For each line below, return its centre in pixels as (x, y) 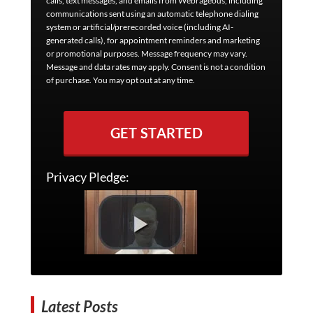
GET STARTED (156, 133)
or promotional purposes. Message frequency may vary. (146, 53)
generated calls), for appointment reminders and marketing (153, 40)
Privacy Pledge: (87, 177)
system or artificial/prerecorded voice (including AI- (139, 27)
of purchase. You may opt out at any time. (120, 80)
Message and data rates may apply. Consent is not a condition (155, 67)
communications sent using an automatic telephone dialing (152, 14)
